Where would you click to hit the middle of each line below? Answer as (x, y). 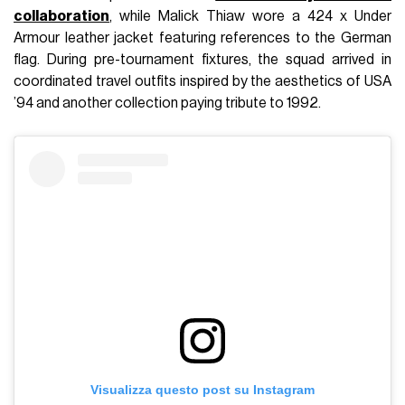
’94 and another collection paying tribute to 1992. (168, 103)
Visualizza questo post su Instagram (202, 390)
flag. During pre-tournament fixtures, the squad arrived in (202, 59)
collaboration (62, 16)
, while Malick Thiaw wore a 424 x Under (250, 16)
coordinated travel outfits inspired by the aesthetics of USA (202, 81)
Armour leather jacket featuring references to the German (202, 38)
